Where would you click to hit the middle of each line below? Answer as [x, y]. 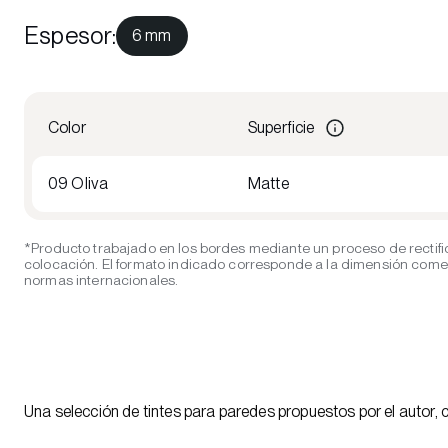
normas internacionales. [101, 279]
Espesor [68, 35]
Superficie [281, 127]
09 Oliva [78, 183]
